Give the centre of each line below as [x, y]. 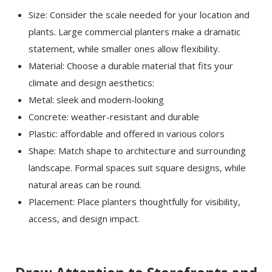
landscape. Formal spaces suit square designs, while [138, 168]
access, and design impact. [84, 219]
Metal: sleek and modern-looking [97, 100]
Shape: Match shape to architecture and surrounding [138, 151]
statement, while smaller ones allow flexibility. [124, 49]
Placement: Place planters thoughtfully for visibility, [135, 202]
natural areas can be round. [85, 185]
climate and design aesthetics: [92, 83]
